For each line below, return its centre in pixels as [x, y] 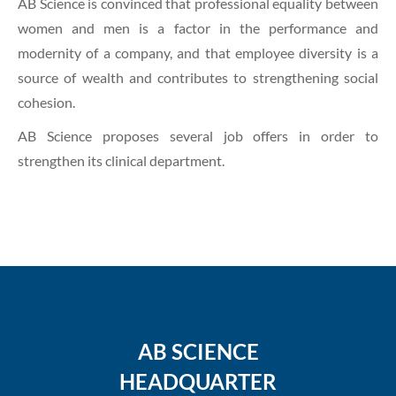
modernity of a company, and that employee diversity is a [198, 53]
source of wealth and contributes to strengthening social [198, 77]
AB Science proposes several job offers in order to [198, 136]
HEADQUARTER [198, 381]
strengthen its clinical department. [121, 160]
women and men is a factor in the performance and [198, 28]
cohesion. [46, 102]
